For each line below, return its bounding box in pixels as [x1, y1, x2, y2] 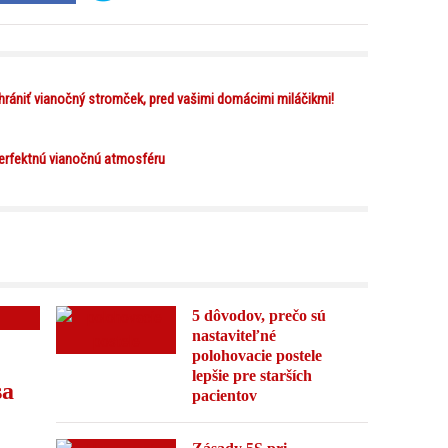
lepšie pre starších [192, 367, 312, 385]
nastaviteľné [192, 327, 276, 345]
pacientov [192, 387, 257, 405]
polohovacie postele [192, 347, 322, 365]
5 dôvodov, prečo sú [192, 307, 326, 325]
